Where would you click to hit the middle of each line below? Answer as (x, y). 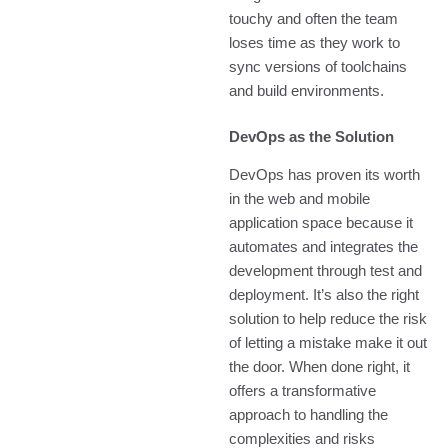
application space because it (321, 223)
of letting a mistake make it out (328, 343)
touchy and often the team (314, 19)
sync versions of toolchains (318, 67)
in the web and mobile (300, 199)
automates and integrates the (324, 247)
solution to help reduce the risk (328, 319)
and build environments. (307, 91)
